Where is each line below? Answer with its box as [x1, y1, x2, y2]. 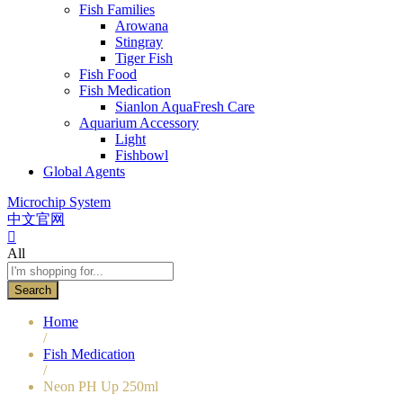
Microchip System [7, 193, 111, 210]
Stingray [115, 33, 163, 49]
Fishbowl [115, 147, 168, 163]
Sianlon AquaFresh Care [115, 98, 255, 114]
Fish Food [79, 66, 137, 82]
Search [14, 282, 51, 297]
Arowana [115, 17, 168, 33]
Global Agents [43, 163, 125, 179]
